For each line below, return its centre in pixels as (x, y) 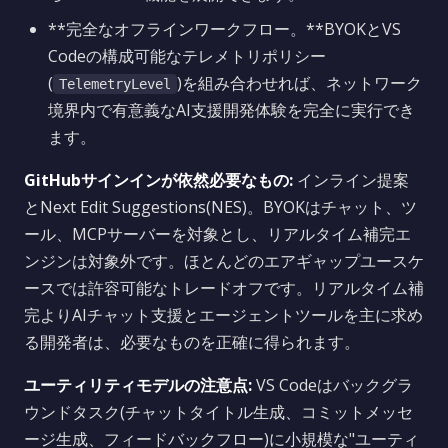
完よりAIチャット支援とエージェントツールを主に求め (223, 315)
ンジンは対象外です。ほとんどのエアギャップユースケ (224, 261)
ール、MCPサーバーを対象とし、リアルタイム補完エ (217, 234)
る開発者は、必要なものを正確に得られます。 (192, 342)
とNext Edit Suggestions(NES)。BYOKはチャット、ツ (220, 207)
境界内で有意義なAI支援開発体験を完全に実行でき (231, 110)
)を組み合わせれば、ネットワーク (299, 83)
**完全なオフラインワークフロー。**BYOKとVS (224, 29)
